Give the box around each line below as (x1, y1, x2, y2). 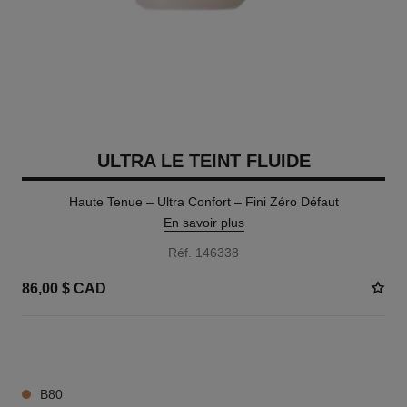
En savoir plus (163, 215, 244, 230)
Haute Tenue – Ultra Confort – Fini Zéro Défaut (68, 194, 339, 209)
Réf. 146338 (168, 245, 239, 260)
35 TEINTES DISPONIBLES (21, 342, 159, 355)
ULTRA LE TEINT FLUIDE (96, 151, 311, 171)
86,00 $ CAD (21, 280, 106, 296)
